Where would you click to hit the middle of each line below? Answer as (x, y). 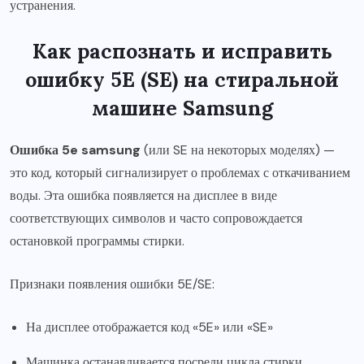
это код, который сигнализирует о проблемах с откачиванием (180, 173)
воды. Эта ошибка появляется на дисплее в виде (143, 195)
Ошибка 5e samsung (75, 150)
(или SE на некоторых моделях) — (238, 150)
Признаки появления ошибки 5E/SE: (112, 284)
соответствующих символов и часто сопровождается (156, 218)
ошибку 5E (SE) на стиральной (182, 80)
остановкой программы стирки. (97, 241)
